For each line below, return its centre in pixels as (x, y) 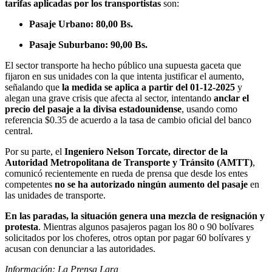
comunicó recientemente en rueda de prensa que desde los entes (126, 173)
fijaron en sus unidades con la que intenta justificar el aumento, (124, 76)
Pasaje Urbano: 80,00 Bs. (81, 24)
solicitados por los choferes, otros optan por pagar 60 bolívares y (128, 237)
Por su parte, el (35, 151)
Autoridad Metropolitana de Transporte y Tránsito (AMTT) (129, 162)
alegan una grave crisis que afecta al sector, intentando (109, 98)
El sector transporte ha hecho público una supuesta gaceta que (123, 65)
